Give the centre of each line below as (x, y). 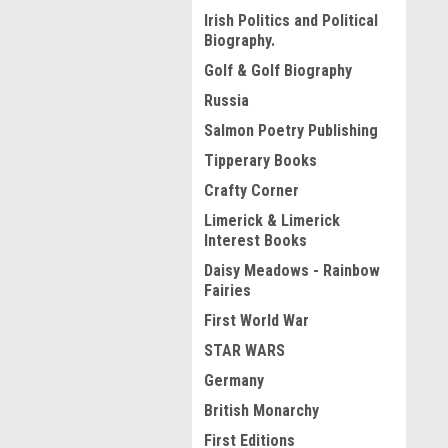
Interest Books (255, 240)
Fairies (227, 290)
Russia (226, 100)
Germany (234, 380)
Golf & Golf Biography (278, 70)
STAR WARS (244, 350)
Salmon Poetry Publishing (291, 130)
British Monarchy (261, 410)
